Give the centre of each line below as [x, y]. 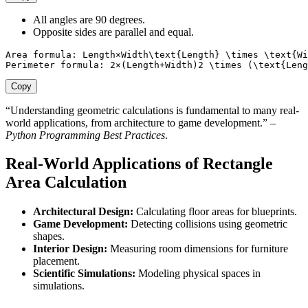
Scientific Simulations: [84, 274]
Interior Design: [70, 249]
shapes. [49, 236]
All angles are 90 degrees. [89, 19]
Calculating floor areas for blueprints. [215, 212]
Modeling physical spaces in [198, 274]
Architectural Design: [83, 212]
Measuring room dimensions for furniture [198, 249]
